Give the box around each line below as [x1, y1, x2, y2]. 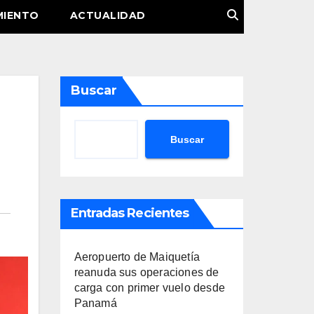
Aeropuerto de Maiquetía [74, 251, 200, 263]
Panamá [74, 297, 117, 309]
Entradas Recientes [70, 205, 189, 221]
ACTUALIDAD [69, 9, 146, 22]
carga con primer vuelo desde [74, 282, 226, 294]
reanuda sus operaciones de [74, 266, 219, 278]
